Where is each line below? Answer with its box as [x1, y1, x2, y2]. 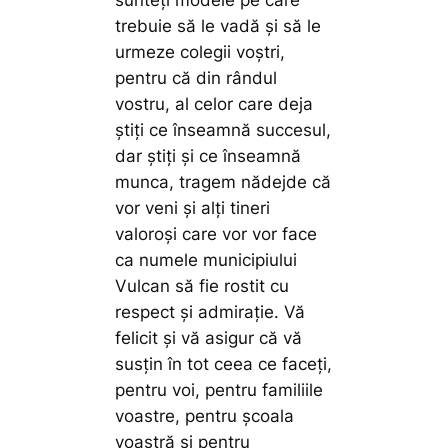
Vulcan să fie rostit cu [115, 276, 290, 297]
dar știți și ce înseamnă [115, 146, 302, 167]
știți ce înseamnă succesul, [115, 120, 332, 141]
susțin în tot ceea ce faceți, [115, 354, 333, 375]
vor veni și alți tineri [115, 198, 271, 219]
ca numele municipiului [115, 250, 298, 271]
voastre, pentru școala [115, 406, 295, 427]
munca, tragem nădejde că [115, 172, 332, 193]
